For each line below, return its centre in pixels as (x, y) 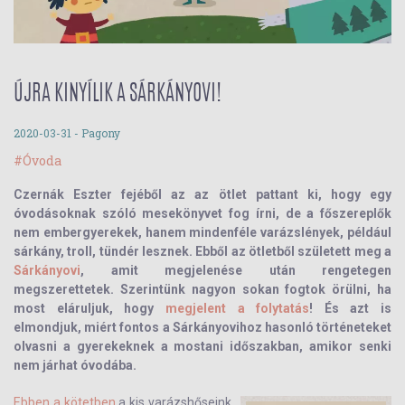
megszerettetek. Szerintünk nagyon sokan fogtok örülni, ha (202, 289)
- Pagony (96, 133)
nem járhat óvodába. (75, 365)
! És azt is (350, 308)
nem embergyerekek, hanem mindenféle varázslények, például (202, 232)
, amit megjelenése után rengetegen (236, 270)
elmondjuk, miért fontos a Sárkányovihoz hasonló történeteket (202, 327)
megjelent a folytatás (237, 308)
